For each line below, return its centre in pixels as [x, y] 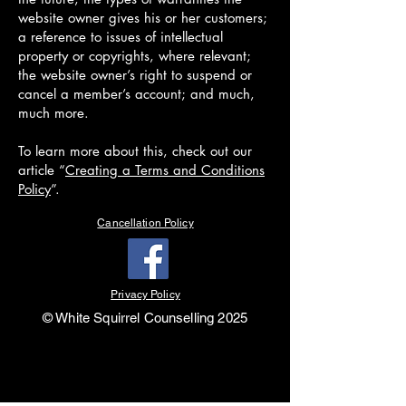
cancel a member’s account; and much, [136, 94]
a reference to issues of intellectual [121, 37]
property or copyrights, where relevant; [135, 56]
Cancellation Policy [145, 223]
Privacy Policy [145, 295]
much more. [56, 113]
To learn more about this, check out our [135, 151]
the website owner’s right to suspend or [135, 75]
